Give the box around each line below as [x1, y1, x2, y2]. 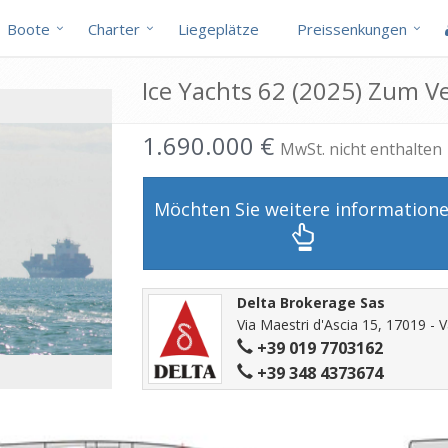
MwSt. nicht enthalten [279, 138, 442, 160]
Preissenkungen [297, 19, 407, 39]
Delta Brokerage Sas [236, 293, 385, 312]
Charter [88, 19, 140, 39]
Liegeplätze [178, 19, 259, 39]
